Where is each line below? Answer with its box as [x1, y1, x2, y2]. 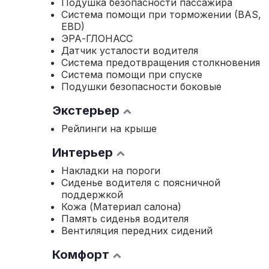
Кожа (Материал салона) [61, 201, 181, 213]
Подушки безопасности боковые [61, 80, 222, 92]
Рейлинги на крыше [61, 122, 157, 134]
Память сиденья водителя [61, 213, 189, 225]
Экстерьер [52, 103, 119, 118]
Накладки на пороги [61, 165, 160, 177]
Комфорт [52, 247, 109, 262]
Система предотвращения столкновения [61, 56, 260, 68]
